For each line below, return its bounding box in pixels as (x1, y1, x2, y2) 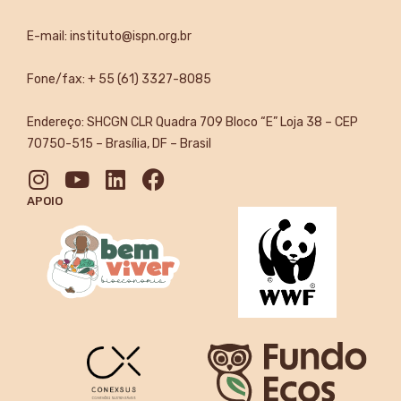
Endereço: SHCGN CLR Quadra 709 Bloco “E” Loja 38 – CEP (27, 115, 358, 131)
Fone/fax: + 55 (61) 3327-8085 (27, 72, 211, 88)
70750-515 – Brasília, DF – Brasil (27, 136, 211, 152)
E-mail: (27, 29, 70, 45)
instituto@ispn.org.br (70, 29, 192, 45)
